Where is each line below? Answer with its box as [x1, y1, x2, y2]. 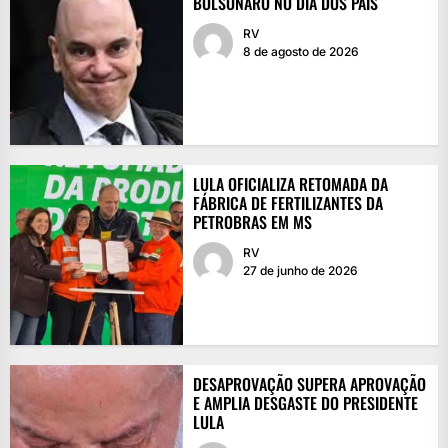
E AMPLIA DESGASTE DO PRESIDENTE [192, 390, 418, 415]
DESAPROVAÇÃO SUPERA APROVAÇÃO [192, 371, 426, 396]
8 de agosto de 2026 [242, 43, 359, 59]
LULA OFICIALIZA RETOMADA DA [192, 171, 388, 196]
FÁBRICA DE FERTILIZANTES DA [192, 190, 383, 215]
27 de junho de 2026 [242, 262, 358, 278]
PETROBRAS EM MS [192, 209, 312, 234]
